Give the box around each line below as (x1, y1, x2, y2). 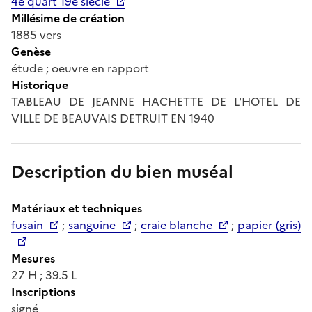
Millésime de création (11, 9, 125, 26)
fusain (11, 216, 43, 233)
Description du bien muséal (11, 159, 233, 185)
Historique (11, 76, 68, 93)
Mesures (11, 249, 55, 267)
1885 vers (11, 26, 61, 43)
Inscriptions (11, 283, 75, 300)
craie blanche (140, 216, 213, 233)
